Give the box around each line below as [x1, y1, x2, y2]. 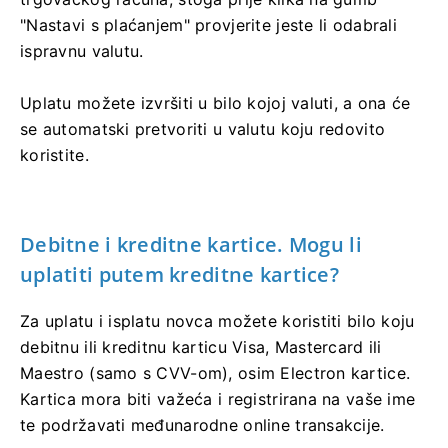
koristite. [20, 144, 89, 165]
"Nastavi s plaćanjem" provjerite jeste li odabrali [20, 14, 397, 35]
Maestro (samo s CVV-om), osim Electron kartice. [20, 362, 411, 383]
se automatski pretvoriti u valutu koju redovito [20, 118, 386, 139]
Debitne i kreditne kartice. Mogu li [20, 230, 362, 258]
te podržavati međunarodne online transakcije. [20, 414, 385, 435]
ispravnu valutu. [20, 40, 144, 61]
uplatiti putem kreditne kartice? [20, 260, 339, 288]
